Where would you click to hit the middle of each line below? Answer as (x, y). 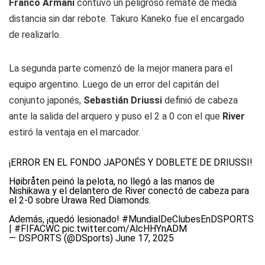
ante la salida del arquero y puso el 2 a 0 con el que (116, 116)
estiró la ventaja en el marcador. (75, 132)
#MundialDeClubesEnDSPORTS (188, 219)
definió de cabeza (200, 100)
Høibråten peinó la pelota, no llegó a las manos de (112, 181)
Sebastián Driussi (123, 100)
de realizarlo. (35, 35)
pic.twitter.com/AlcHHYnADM (125, 229)
